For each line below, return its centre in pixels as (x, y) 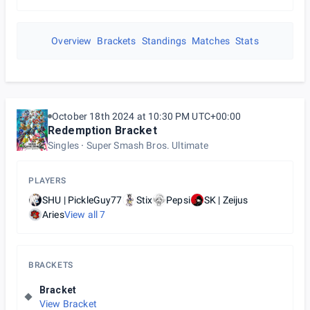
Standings (164, 41)
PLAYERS (47, 181)
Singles (64, 145)
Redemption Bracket (102, 130)
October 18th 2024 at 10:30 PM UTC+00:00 (146, 116)
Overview (72, 41)
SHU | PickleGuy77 (82, 200)
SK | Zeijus (226, 200)
